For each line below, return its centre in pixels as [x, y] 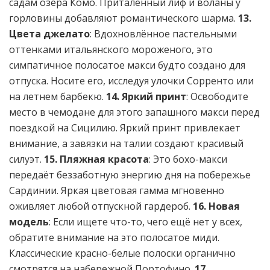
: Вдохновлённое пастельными [163, 34]
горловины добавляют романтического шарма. [124, 18]
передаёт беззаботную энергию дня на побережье [130, 175]
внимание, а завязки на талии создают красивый [126, 144]
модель [29, 222]
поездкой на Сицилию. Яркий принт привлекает [125, 128]
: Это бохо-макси [188, 159]
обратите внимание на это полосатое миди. [114, 238]
